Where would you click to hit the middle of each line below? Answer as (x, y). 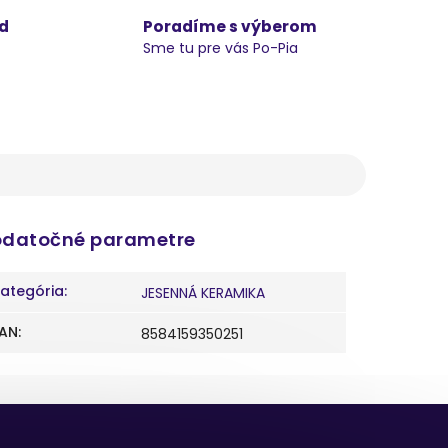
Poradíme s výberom (229, 26)
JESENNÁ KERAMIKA (203, 293)
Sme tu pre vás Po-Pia (220, 48)
